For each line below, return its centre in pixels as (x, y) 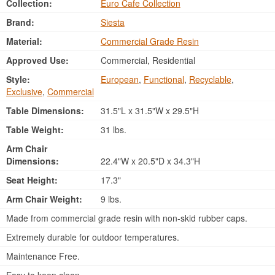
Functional (164, 79)
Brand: (20, 22)
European (119, 79)
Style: (18, 79)
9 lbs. (110, 199)
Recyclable (210, 79)
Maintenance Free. (43, 256)
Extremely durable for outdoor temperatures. (93, 237)
